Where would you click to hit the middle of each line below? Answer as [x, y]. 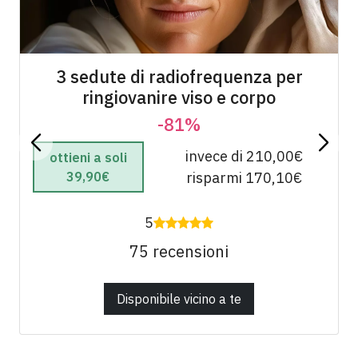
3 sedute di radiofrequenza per [179, 76]
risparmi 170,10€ [244, 177]
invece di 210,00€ [244, 156]
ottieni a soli [88, 157]
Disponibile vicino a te [179, 298]
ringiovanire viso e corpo [179, 97]
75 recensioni [179, 251]
